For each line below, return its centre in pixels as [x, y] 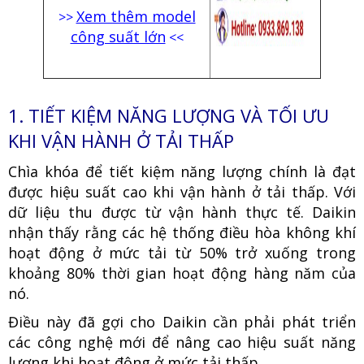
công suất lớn [118, 36]
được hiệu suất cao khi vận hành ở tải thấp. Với [182, 191]
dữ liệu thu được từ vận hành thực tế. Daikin [182, 212]
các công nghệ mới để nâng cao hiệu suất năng [182, 342]
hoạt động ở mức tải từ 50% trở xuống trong [182, 252]
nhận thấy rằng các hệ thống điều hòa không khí [182, 232]
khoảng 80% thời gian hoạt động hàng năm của [182, 273]
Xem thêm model [136, 16]
